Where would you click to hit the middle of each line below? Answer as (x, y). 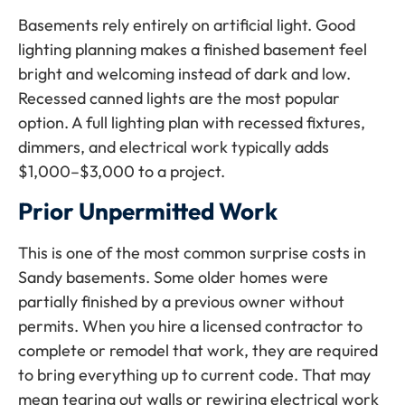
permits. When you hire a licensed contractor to (190, 326)
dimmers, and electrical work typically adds (174, 146)
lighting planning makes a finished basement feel (193, 49)
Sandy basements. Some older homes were (173, 277)
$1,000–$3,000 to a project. (122, 171)
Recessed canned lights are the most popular (179, 98)
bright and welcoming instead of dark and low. (184, 73)
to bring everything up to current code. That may (194, 375)
